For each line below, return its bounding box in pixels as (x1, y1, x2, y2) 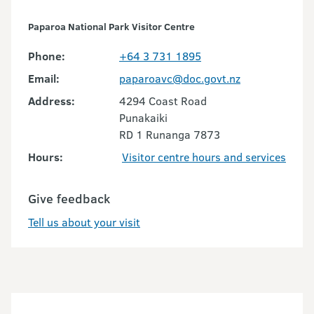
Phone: (28, 48, 65, 64)
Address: (28, 93, 75, 109)
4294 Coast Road (119, 93, 207, 109)
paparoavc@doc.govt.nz (119, 71, 240, 86)
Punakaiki (119, 110, 170, 125)
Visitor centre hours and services (122, 149, 286, 165)
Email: (28, 71, 60, 86)
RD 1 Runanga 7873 (119, 127, 220, 142)
